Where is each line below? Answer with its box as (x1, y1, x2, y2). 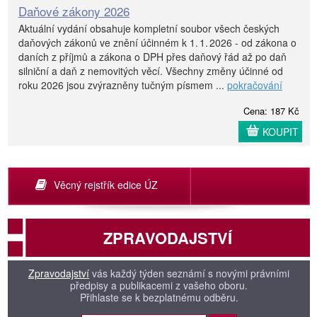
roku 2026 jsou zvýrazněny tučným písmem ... (18, 77, 227, 92)
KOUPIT (263, 124, 299, 139)
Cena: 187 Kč (243, 103, 299, 117)
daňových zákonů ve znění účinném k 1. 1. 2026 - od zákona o (18, 35, 296, 50)
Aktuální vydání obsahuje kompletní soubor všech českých (18, 21, 279, 35)
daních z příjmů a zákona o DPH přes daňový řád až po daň (18, 49, 287, 64)
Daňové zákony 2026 (18, 1, 129, 20)
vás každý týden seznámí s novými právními (89, 265, 289, 280)
